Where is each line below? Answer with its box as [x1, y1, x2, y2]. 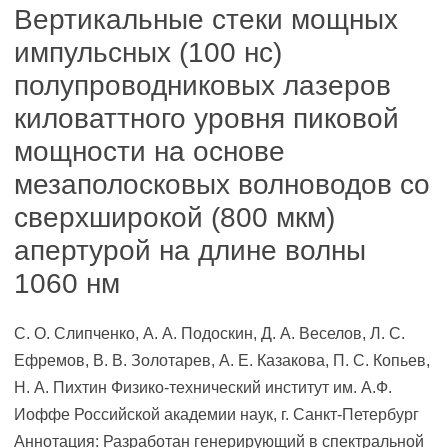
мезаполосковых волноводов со [14, 169, 430, 200]
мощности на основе [14, 136, 285, 167]
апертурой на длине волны [14, 235, 366, 266]
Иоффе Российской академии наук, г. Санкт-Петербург [14, 406, 419, 423]
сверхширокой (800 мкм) [14, 202, 335, 233]
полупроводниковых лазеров [14, 70, 391, 101]
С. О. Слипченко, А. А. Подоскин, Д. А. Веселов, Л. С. [14, 325, 405, 342]
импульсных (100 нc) [14, 37, 282, 68]
